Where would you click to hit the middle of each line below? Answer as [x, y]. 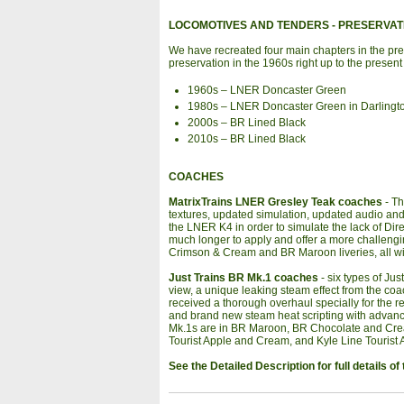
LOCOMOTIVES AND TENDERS [248, 25]
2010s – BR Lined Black [247, 138]
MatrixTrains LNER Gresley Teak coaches [275, 202]
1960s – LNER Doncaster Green [267, 90]
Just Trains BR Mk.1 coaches [243, 277]
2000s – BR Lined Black [247, 122]
